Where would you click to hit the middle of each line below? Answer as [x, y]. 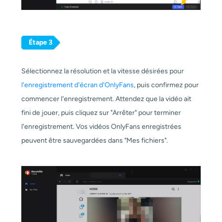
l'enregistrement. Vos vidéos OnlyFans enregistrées [101, 126]
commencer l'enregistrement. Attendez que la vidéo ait [106, 99]
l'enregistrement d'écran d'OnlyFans [77, 85]
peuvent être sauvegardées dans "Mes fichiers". [94, 140]
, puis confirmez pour [166, 85]
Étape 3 [40, 43]
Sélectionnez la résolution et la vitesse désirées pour [102, 71]
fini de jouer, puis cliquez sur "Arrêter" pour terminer [101, 112]
